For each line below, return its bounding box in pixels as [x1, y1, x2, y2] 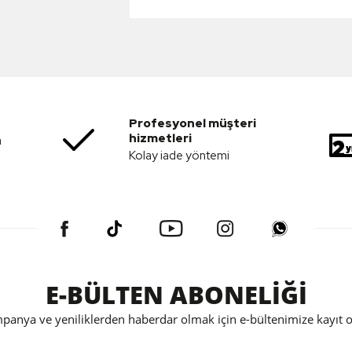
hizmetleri [129, 130, 192, 147]
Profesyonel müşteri [129, 115, 256, 132]
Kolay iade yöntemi [129, 148, 229, 164]
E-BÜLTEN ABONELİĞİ [45, 278, 307, 312]
